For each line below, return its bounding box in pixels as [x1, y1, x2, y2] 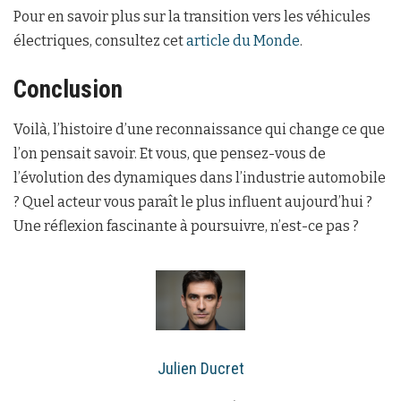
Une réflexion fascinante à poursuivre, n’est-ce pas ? [13, 218, 359, 235]
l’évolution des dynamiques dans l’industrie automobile [13, 169, 386, 187]
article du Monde [186, 32, 300, 50]
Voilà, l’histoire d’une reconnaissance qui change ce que [13, 121, 385, 139]
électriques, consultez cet [13, 32, 186, 50]
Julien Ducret [157, 359, 244, 379]
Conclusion [13, 74, 123, 104]
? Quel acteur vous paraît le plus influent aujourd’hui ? [13, 193, 372, 211]
